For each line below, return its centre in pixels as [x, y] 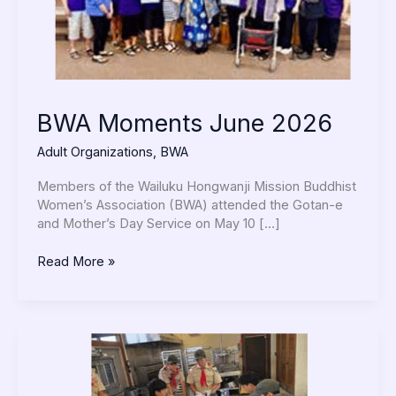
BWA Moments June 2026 [184, 123]
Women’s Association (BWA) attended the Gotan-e [190, 205]
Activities [63, 372]
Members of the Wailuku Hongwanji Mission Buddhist [196, 186]
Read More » [76, 261]
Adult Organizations [95, 152]
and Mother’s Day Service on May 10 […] [158, 223]
